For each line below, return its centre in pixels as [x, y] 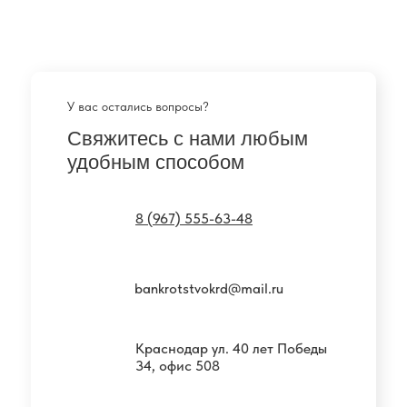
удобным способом [156, 163]
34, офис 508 [178, 366]
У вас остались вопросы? [138, 107]
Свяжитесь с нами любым [188, 139]
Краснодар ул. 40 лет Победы [231, 349]
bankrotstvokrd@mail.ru [209, 289]
